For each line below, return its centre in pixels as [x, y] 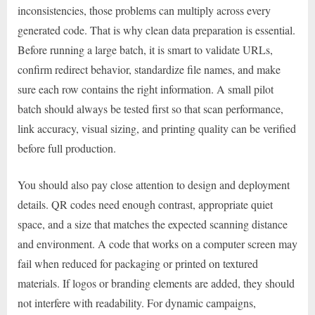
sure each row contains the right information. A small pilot [146, 89]
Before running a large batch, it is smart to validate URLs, [145, 49]
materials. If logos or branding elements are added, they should [156, 283]
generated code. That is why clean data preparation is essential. [156, 30]
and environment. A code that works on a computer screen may [157, 243]
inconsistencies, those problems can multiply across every [144, 10]
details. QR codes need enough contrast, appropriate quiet [145, 204]
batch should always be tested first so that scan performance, [150, 108]
